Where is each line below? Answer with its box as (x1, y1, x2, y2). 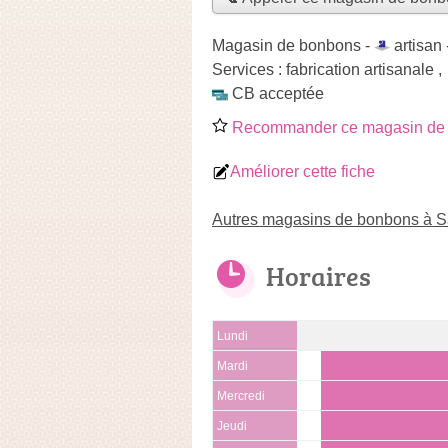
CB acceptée (232, 84, 324, 102)
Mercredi (217, 389, 265, 402)
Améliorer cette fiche (230, 162, 375, 180)
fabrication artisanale (286, 60, 434, 78)
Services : (212, 60, 286, 78)
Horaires (266, 257, 371, 294)
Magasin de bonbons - (212, 36, 374, 54)
